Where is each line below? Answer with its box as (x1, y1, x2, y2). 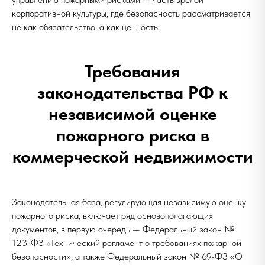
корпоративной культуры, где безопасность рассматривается (12, 8, 250, 19)
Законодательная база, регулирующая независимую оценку (12, 196, 246, 208)
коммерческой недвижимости (12, 146, 253, 167)
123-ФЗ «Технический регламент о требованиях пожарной (12, 237, 241, 248)
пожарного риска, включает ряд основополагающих (12, 210, 213, 221)
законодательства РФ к (37, 82, 228, 103)
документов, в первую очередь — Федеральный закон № (12, 224, 235, 235)
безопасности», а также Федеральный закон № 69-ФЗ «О (12, 251, 243, 262)
